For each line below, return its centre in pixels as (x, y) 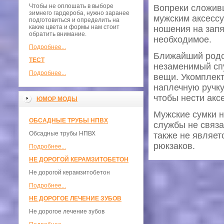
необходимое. (182, 40)
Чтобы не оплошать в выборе (71, 6)
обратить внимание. (58, 34)
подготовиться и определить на (74, 20)
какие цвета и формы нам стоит (74, 27)
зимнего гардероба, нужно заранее (79, 13)
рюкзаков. (174, 146)
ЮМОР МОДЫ (57, 99)
